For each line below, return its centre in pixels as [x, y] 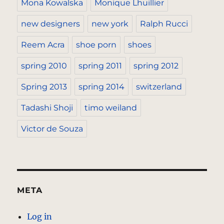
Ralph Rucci [164, 24]
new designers [51, 24]
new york [110, 24]
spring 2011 [100, 66]
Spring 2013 [44, 87]
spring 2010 [44, 66]
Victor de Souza [52, 129]
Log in [40, 217]
